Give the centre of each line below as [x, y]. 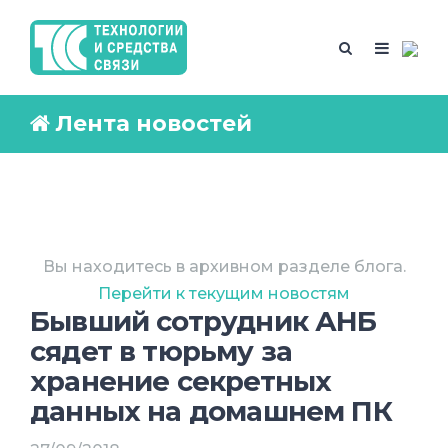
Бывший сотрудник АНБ [203, 322]
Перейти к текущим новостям [224, 294]
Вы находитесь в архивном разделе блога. [224, 267]
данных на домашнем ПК [211, 412]
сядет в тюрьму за [161, 352]
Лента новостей [153, 124]
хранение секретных [181, 382]
